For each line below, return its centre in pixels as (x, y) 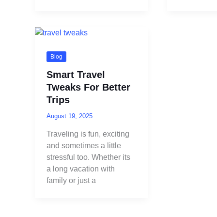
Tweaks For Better (88, 87)
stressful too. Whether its (88, 157)
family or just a (71, 180)
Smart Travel (76, 75)
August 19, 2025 (70, 116)
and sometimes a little (84, 145)
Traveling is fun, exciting (88, 134)
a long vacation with (81, 169)
